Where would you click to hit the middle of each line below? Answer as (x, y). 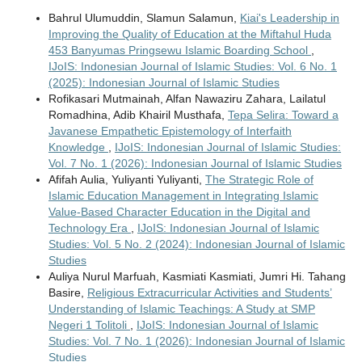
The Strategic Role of (259, 180)
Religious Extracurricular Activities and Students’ (209, 293)
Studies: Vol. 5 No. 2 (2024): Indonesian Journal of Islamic (196, 244)
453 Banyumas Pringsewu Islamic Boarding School (179, 51)
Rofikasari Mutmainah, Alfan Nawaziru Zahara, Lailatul (187, 99)
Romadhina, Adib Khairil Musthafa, (138, 115)
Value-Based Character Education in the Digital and (179, 212)
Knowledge (78, 147)
